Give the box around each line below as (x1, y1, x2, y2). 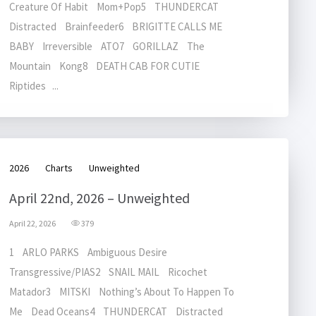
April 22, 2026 (9, 218, 56, 229)
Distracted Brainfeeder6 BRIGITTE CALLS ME (9, 20, 222, 33)
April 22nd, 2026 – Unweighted (9, 189, 190, 207)
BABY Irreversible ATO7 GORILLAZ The (9, 39, 205, 53)
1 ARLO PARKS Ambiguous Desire (9, 245, 174, 259)
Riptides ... (9, 79, 59, 92)
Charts (45, 162, 73, 174)
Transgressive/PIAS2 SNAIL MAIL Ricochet (9, 265, 214, 279)
